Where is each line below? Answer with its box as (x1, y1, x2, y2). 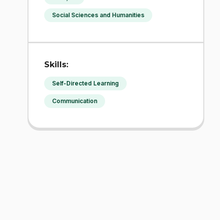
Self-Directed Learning (52, 79, 119, 87)
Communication (52, 97, 97, 105)
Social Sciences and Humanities (52, 11, 144, 19)
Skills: (44, 59, 68, 69)
